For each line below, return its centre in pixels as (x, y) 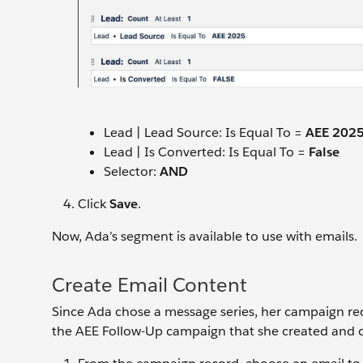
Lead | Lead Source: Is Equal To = (205, 133)
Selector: (132, 172)
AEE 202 (331, 133)
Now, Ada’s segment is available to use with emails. (206, 237)
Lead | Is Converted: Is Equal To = (206, 152)
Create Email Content (149, 285)
